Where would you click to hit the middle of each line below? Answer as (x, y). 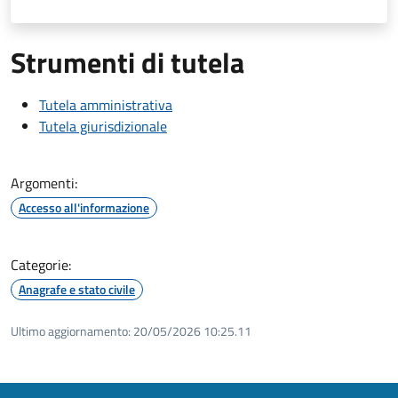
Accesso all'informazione (84, 207)
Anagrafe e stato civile (77, 289)
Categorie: (41, 264)
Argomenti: (44, 183)
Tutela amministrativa (106, 104)
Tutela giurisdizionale (103, 126)
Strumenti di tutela (127, 62)
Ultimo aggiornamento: (71, 330)
